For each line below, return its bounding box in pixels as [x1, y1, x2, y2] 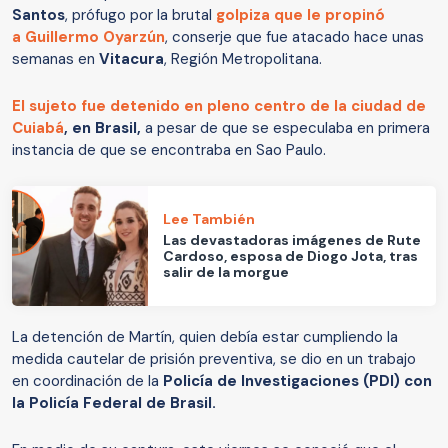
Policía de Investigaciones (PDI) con [163, 370, 432, 391]
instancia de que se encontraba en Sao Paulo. [12, 139, 330, 160]
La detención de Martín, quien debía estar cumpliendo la [12, 326, 398, 347]
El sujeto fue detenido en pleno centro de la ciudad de [12, 95, 426, 116]
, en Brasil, [64, 117, 145, 138]
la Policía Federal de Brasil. [12, 392, 220, 413]
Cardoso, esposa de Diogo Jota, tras [163, 247, 419, 266]
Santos [12, 4, 65, 25]
